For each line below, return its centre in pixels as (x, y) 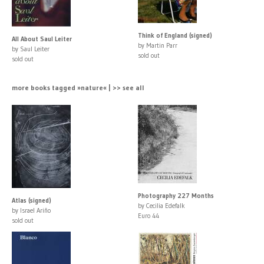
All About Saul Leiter (42, 39)
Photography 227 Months (176, 195)
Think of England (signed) (175, 35)
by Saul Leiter (31, 49)
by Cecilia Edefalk (161, 205)
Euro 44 (148, 215)
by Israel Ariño (31, 210)
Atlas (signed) (32, 200)
